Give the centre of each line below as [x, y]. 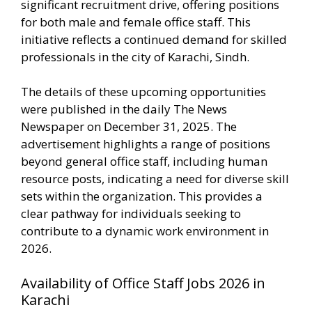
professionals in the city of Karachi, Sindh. [135, 56]
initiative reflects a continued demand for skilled [154, 39]
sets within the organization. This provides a [142, 196]
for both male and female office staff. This [136, 22]
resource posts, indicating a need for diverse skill [155, 179]
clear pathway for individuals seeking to [131, 213]
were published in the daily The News [124, 109]
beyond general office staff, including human [144, 161]
